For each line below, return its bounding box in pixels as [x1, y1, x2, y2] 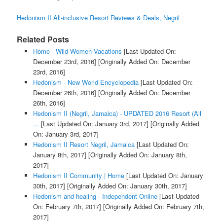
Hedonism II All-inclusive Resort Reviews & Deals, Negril [17, 12, 180, 22]
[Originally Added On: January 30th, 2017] [65, 181, 187, 190]
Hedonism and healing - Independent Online [33, 191, 157, 201]
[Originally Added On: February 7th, [101, 201, 204, 211]
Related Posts [17, 33, 70, 45]
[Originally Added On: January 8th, [86, 149, 187, 159]
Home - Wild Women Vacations [33, 46, 122, 56]
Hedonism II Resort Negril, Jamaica [33, 139, 135, 149]
